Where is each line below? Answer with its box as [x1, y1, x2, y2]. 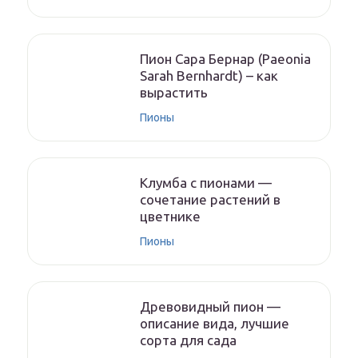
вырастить [140, 85, 208, 100]
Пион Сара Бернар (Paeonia [140, 51, 311, 66]
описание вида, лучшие [140, 316, 289, 331]
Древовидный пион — [140, 299, 280, 314]
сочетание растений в [140, 192, 280, 207]
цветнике [140, 209, 201, 224]
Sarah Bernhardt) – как [140, 68, 278, 83]
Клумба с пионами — [140, 175, 272, 190]
